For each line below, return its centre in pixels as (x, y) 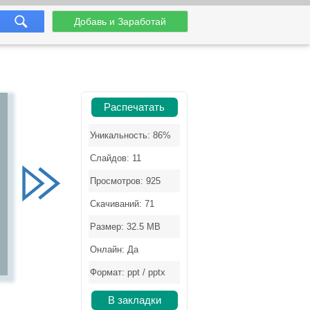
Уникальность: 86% (130, 135)
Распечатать (134, 107)
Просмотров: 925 (125, 181)
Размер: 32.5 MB (125, 227)
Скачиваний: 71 (122, 204)
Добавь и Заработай (120, 21)
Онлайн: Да (114, 249)
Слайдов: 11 (116, 158)
